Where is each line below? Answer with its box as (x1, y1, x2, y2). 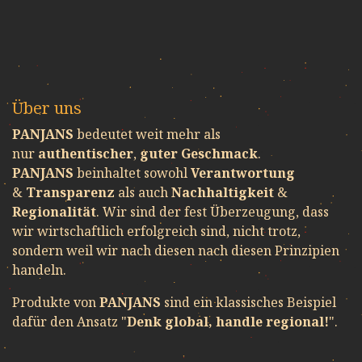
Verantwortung (191, 164, 295, 183)
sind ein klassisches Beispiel (164, 293, 336, 312)
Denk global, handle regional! (127, 313, 329, 331)
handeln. (12, 261, 69, 280)
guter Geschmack (140, 145, 258, 163)
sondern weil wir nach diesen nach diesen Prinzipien (12, 242, 339, 260)
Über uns (12, 97, 82, 120)
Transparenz (26, 183, 118, 202)
